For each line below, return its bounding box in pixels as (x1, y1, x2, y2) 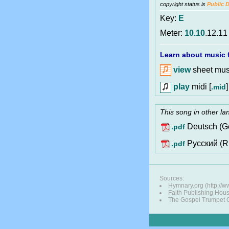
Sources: (159, 175, 184, 182)
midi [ (190, 82, 211, 91)
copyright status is (160, 1, 207, 8)
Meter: (160, 29, 185, 38)
